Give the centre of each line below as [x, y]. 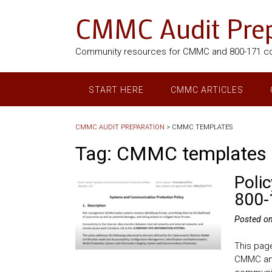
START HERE [116, 90]
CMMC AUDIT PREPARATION [120, 127]
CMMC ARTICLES [207, 90]
